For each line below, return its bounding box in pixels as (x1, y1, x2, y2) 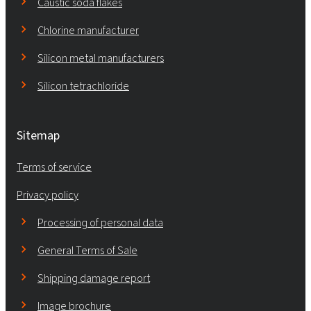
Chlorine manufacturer (37, 23, 139, 38)
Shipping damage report (37, 271, 150, 286)
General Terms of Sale (37, 243, 137, 258)
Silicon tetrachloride (37, 78, 129, 94)
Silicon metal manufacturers (37, 51, 164, 66)
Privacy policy (17, 187, 78, 203)
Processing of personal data (37, 215, 163, 230)
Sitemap (17, 127, 60, 144)
